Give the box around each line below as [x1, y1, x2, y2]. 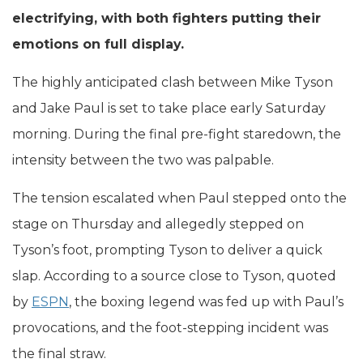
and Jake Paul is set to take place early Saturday [12, 100, 326, 116]
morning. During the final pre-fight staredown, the [12, 126, 341, 142]
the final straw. [12, 345, 106, 361]
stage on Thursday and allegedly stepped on [12, 216, 304, 232]
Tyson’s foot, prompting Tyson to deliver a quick [12, 241, 322, 258]
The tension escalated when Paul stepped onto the [12, 190, 347, 206]
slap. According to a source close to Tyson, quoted [12, 267, 336, 284]
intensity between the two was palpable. [12, 152, 274, 168]
